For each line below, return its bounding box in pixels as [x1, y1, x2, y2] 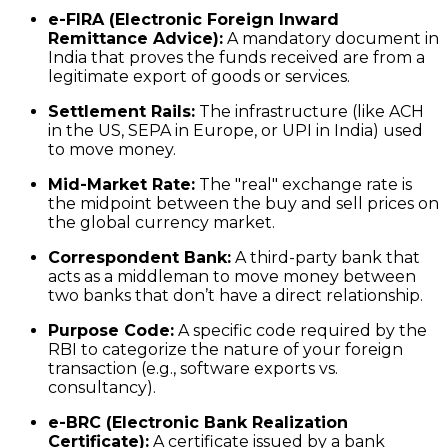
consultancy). [48, 377, 156, 397]
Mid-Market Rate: [48, 174, 195, 194]
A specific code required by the [174, 320, 427, 340]
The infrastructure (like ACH [195, 101, 424, 121]
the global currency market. [48, 212, 275, 232]
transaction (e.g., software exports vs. [48, 358, 338, 378]
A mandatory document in [223, 28, 439, 48]
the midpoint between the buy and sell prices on [48, 193, 439, 213]
